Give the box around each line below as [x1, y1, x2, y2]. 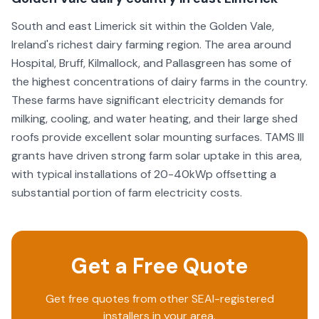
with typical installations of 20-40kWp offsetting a [11, 167, 276, 182]
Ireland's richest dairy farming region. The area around [11, 37, 291, 52]
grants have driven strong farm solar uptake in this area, [11, 148, 302, 163]
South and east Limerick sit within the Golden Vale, [11, 19, 274, 33]
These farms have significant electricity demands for [11, 93, 284, 108]
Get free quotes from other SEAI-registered [45, 291, 274, 306]
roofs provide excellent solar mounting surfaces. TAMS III [11, 130, 304, 145]
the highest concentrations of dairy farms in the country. [11, 74, 308, 89]
